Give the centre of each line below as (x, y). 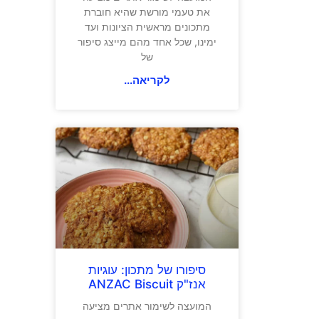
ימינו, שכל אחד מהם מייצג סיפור (147, 42)
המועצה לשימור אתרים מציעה (147, 305)
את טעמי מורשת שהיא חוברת (147, 12)
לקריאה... (147, 80)
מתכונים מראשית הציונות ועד (147, 27)
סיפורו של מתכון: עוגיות (147, 270)
